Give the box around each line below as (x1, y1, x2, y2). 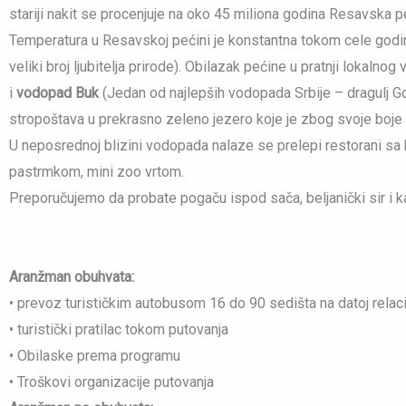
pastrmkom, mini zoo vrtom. (9, 163, 184, 181)
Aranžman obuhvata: (9, 268, 134, 286)
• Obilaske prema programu (9, 347, 180, 365)
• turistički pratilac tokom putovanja (9, 321, 228, 339)
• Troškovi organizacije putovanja (9, 373, 214, 391)
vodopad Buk (16, 84, 102, 102)
